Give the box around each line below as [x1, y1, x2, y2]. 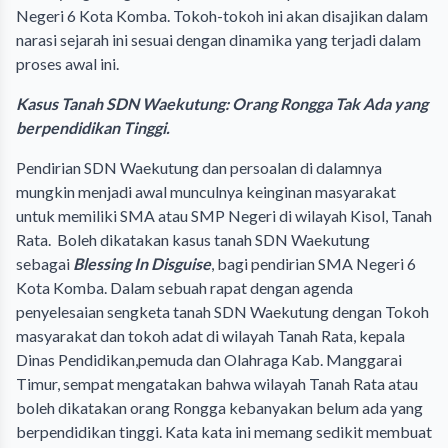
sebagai [16, 254, 73, 273]
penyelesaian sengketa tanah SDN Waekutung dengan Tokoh [16, 302, 429, 321]
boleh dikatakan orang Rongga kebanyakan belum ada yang [16, 398, 423, 417]
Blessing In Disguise [73, 254, 211, 273]
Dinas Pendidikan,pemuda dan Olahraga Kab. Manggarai [16, 350, 402, 369]
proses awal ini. [16, 54, 119, 73]
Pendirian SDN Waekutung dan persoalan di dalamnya [16, 158, 382, 177]
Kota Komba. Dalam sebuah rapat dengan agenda [16, 278, 353, 297]
